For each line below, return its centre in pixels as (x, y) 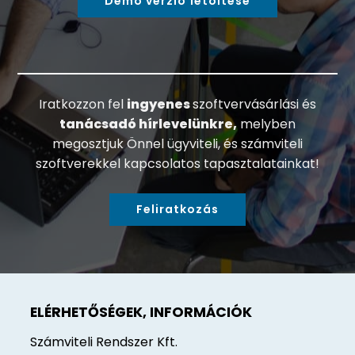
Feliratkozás (177, 209)
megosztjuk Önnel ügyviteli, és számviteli (177, 143)
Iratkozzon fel (83, 104)
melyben (266, 124)
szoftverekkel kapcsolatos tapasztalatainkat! (177, 163)
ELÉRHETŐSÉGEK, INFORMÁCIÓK (141, 313)
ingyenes (160, 104)
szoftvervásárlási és (254, 104)
